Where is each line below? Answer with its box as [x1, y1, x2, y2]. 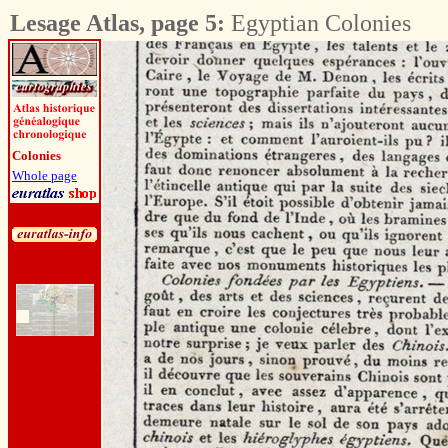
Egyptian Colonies [225, 10, 411, 36]
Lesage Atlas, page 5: [10, 10, 225, 36]
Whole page [12, 168, 77, 183]
